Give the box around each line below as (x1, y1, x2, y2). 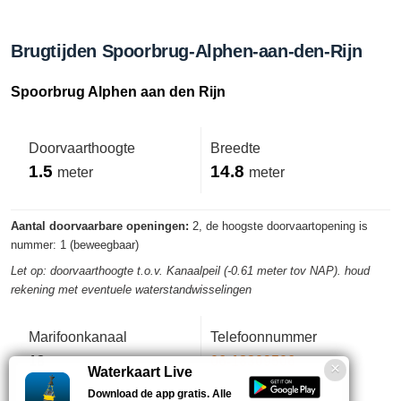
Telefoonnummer (210, 329, 317, 345)
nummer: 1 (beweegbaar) (11, 239, 139, 252)
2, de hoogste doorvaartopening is (189, 220, 368, 233)
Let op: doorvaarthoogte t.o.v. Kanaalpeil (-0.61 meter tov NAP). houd (11, 265, 370, 277)
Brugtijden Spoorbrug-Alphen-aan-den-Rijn (11, 41, 363, 61)
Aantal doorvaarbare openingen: (11, 220, 189, 233)
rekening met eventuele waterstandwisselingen (11, 284, 252, 296)
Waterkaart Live (88, 364, 192, 380)
